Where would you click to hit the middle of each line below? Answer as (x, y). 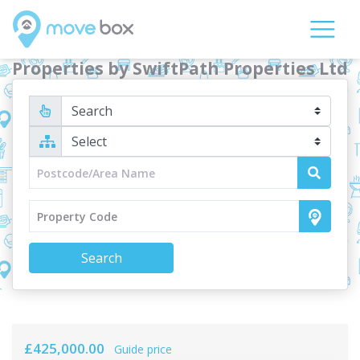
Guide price (143, 350)
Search (101, 258)
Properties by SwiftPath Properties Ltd (180, 69)
